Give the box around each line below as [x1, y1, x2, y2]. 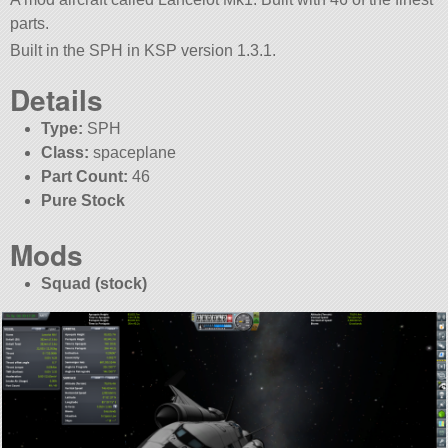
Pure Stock [40, 192, 125, 210]
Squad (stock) [40, 275, 147, 293]
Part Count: [40, 168, 128, 186]
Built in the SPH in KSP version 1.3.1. [10, 42, 277, 60]
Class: [40, 144, 89, 162]
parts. [10, 14, 50, 32]
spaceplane [88, 144, 176, 162]
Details [10, 79, 104, 121]
